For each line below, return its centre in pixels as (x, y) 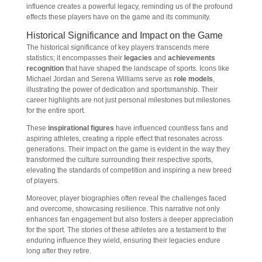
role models (193, 79)
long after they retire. (58, 251)
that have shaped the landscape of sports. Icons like (146, 68)
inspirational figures (81, 128)
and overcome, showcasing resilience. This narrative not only (123, 209)
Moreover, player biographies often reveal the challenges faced (126, 198)
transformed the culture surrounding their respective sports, (119, 160)
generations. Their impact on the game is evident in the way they (128, 149)
